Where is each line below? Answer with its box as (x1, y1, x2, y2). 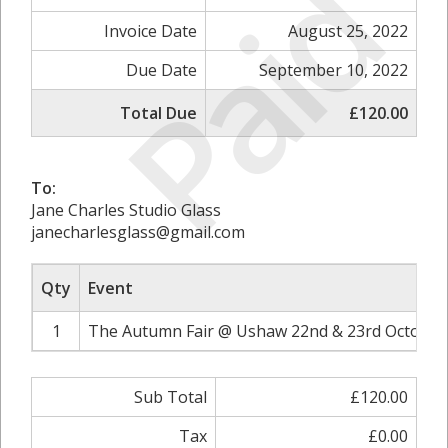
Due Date (126, 59, 197, 81)
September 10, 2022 (259, 59, 408, 81)
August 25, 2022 (288, 20, 408, 42)
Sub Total (134, 386, 207, 408)
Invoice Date (104, 20, 197, 42)
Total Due (120, 102, 197, 124)
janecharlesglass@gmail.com (31, 221, 245, 243)
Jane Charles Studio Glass (31, 199, 221, 221)
